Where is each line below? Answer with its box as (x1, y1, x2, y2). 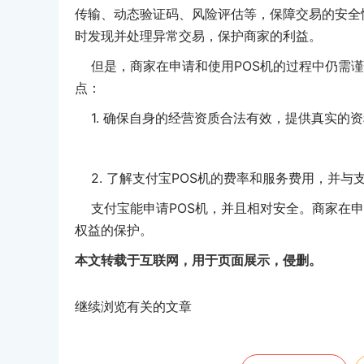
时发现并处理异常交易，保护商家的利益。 (75, 27, 322, 44)
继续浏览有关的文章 (75, 297, 192, 314)
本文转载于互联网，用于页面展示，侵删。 (75, 253, 322, 267)
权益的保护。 (75, 221, 153, 238)
